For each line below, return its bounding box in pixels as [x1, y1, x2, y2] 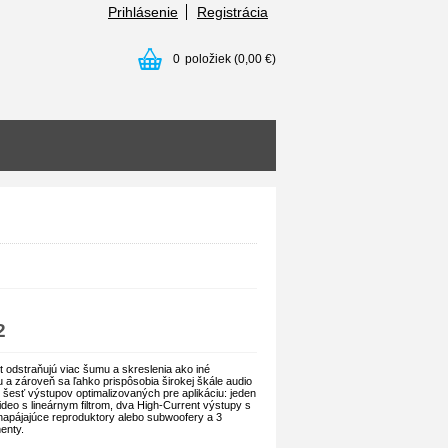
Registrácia [197, 4, 268, 20]
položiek [185, 52, 231, 66]
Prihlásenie [108, 4, 178, 20]
